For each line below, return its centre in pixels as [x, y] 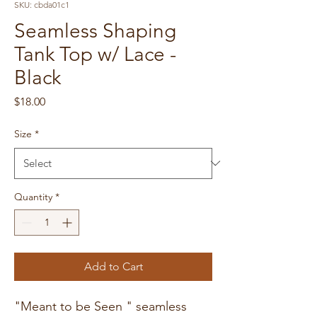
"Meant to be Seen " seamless [100, 306]
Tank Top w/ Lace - [95, 54]
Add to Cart [113, 266]
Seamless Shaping [95, 30]
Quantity [33, 196]
